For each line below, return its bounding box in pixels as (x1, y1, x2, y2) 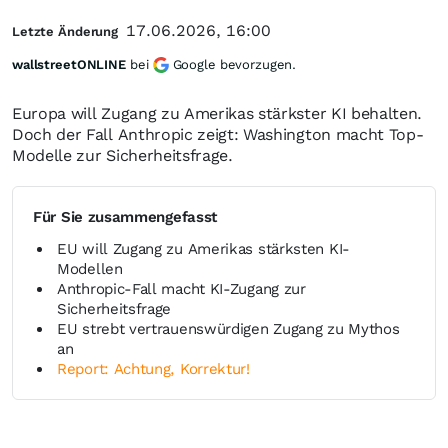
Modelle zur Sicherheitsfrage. (12, 146, 233, 165)
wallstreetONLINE (12, 57, 126, 72)
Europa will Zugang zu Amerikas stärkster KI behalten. (12, 104, 423, 123)
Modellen (57, 260, 123, 278)
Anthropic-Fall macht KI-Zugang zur (57, 280, 306, 298)
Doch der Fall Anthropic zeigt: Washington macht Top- (12, 125, 424, 144)
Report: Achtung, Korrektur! (57, 360, 250, 378)
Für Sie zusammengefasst (33, 208, 218, 226)
